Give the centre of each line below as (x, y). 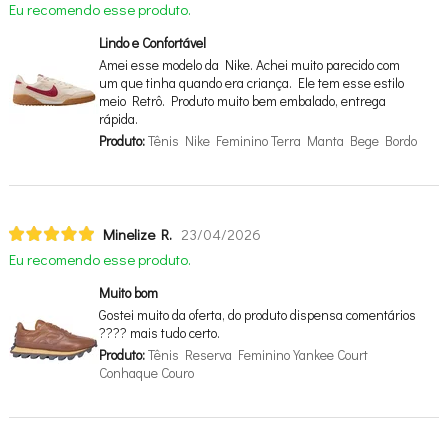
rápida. (118, 118)
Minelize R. (137, 233)
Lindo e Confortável (152, 42)
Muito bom (128, 292)
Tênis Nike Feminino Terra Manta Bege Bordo (280, 140)
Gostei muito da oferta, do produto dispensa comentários (257, 314)
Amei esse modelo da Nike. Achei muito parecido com (249, 64)
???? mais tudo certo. (159, 332)
